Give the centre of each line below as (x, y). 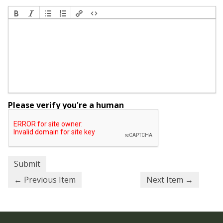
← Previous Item (45, 180)
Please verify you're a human (66, 105)
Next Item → (170, 180)
